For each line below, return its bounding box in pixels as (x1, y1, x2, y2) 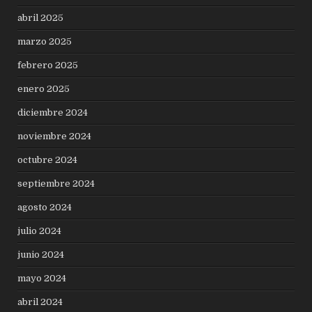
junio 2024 (17, 249, 65, 260)
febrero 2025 (17, 59, 79, 70)
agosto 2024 (17, 201, 72, 212)
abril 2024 (17, 296, 63, 307)
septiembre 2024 (17, 178, 95, 189)
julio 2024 (17, 225, 62, 236)
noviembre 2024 (17, 130, 92, 141)
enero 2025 (17, 83, 70, 94)
